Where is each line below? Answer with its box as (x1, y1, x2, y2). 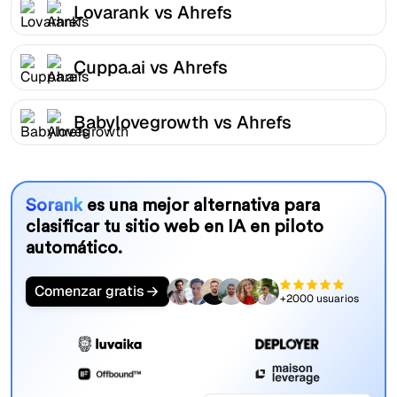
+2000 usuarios (279, 291, 359, 306)
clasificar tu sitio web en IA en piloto (25, 218, 323, 237)
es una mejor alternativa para (82, 197, 320, 215)
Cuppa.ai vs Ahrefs (74, 55, 228, 79)
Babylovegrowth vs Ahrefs (74, 110, 292, 134)
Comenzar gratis (34, 282, 144, 301)
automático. (25, 239, 122, 258)
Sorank (25, 197, 82, 215)
